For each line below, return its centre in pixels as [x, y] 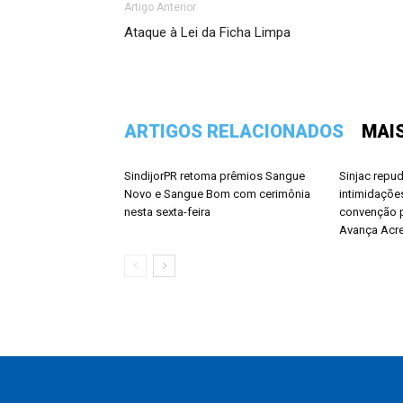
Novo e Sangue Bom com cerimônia [217, 194]
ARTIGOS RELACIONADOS [234, 131]
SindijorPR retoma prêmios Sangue [215, 176]
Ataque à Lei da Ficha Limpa [207, 32]
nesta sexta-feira [167, 212]
